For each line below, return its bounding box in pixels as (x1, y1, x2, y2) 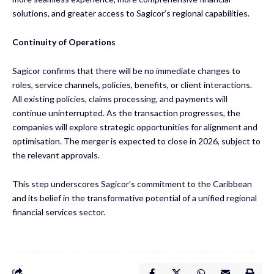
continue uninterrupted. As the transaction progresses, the (12, 107, 240, 118)
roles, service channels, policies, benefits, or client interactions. (12, 79, 252, 90)
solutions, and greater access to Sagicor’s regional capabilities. (12, 7, 250, 18)
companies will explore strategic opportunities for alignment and (12, 121, 257, 132)
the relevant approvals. (12, 149, 100, 160)
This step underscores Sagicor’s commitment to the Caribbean (12, 178, 252, 189)
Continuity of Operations (12, 36, 116, 47)
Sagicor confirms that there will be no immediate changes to (12, 65, 240, 76)
